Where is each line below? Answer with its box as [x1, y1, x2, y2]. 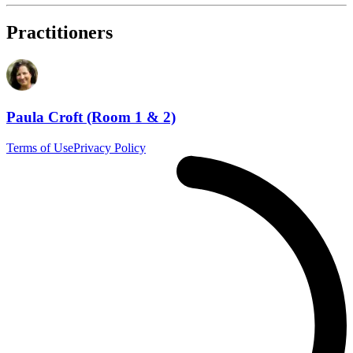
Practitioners [6, 22, 113, 43]
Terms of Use [6, 140, 73, 154]
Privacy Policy [73, 140, 146, 154]
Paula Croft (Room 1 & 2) [6, 108, 176, 125]
